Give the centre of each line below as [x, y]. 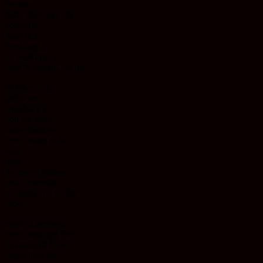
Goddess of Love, [38, 245]
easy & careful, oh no [44, 68]
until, [14, 161]
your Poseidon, [33, 183]
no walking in [30, 57]
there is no [24, 36]
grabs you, [24, 98]
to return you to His [41, 193]
